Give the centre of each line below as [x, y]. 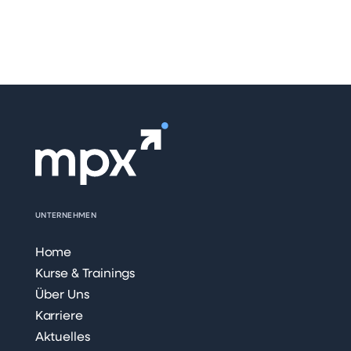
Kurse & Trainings [85, 274]
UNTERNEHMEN [66, 215]
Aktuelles [62, 338]
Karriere [59, 317]
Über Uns [62, 295]
